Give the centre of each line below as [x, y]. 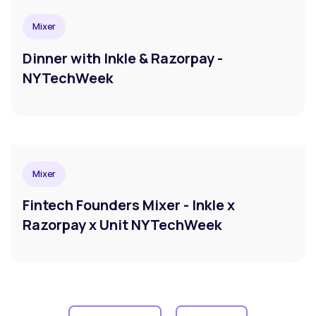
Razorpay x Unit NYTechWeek [122, 225]
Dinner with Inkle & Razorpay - [123, 58]
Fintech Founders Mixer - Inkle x [129, 205]
